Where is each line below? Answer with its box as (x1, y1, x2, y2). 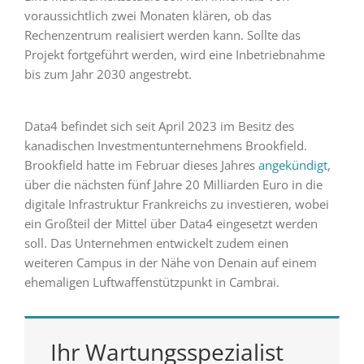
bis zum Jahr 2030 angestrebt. (24, 65, 192, 82)
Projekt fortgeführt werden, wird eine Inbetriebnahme (24, 45, 325, 63)
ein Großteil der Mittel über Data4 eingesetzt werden (24, 214, 318, 232)
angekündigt (258, 156, 327, 173)
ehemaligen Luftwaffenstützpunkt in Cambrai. (24, 273, 279, 290)
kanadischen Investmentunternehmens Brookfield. (24, 136, 307, 154)
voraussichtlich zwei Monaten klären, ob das (24, 6, 271, 24)
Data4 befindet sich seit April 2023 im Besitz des (24, 117, 294, 134)
